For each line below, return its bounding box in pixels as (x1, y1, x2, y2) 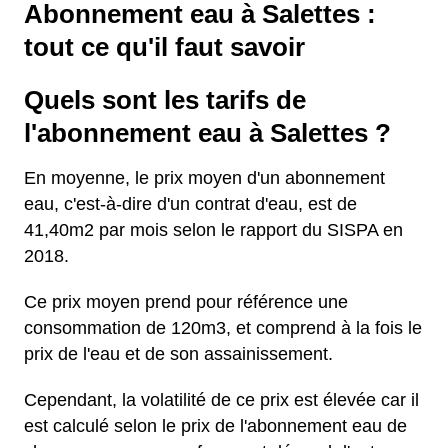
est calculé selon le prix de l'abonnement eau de (24, 416, 407, 436)
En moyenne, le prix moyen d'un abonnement (24, 168, 385, 188)
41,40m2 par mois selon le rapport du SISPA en (24, 220, 403, 240)
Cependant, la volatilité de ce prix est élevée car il (24, 390, 419, 410)
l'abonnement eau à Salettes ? (24, 119, 391, 147)
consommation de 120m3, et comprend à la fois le (24, 318, 422, 338)
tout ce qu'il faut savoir (24, 33, 305, 61)
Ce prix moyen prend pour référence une (24, 292, 348, 312)
